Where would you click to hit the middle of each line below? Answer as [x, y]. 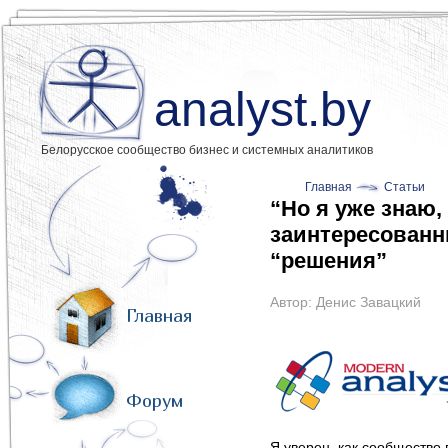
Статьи [404, 187]
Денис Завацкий [368, 302]
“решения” [328, 260]
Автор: [293, 302]
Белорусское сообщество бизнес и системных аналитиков [207, 150]
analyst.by [262, 109]
